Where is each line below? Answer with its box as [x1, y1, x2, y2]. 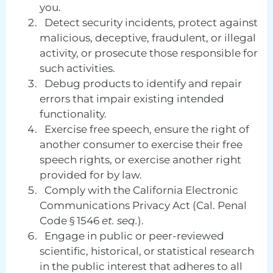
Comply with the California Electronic [40, 184, 238, 197]
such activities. [40, 62, 115, 75]
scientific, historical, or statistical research [40, 245, 254, 258]
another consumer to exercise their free [40, 138, 243, 151]
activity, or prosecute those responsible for [40, 47, 258, 60]
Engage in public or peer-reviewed [40, 230, 224, 243]
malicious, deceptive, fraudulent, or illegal [40, 32, 256, 44]
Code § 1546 [40, 214, 102, 227]
